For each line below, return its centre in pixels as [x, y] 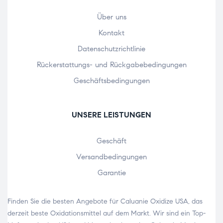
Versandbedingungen [111, 157]
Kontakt [111, 33]
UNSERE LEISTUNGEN [111, 114]
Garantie [111, 172]
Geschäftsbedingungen [111, 80]
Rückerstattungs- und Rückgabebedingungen [111, 64]
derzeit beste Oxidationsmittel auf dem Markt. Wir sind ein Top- [107, 213]
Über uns [111, 17]
